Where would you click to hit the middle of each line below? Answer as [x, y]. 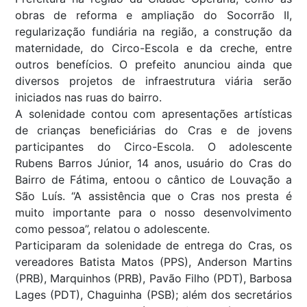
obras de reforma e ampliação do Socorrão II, [153, 15]
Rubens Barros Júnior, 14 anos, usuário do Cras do [153, 163]
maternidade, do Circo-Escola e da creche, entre [153, 48]
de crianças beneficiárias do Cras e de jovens [153, 131]
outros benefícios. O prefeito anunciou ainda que [153, 65]
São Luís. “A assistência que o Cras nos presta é [153, 196]
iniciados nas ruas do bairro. [88, 98]
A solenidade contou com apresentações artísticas [153, 114]
